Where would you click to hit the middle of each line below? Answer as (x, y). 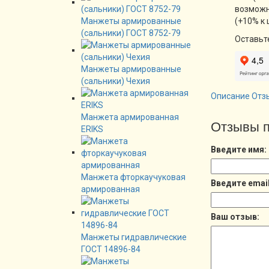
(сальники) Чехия (116, 81)
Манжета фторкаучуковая (133, 177)
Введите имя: (239, 150)
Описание (230, 96)
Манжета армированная (130, 117)
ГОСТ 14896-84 (111, 249)
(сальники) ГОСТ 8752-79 (131, 33)
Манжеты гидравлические (134, 237)
